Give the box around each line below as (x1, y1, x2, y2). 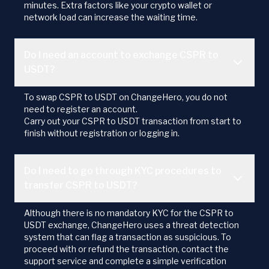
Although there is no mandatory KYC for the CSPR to (24, 208, 234, 219)
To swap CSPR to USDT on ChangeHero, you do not (24, 92, 228, 103)
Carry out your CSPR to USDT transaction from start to (24, 116, 241, 127)
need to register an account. (24, 104, 138, 115)
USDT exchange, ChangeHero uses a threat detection (24, 220, 239, 231)
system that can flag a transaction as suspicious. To (24, 232, 231, 243)
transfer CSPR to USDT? (24, 180, 138, 192)
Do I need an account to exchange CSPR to (24, 49, 219, 61)
